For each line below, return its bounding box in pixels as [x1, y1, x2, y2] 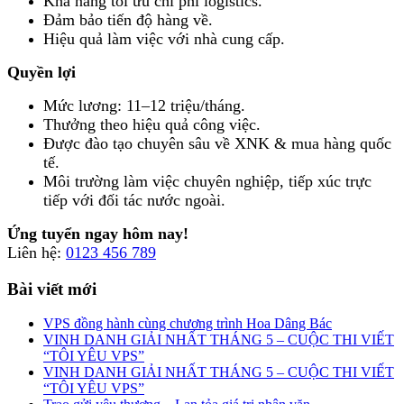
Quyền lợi [7, 62, 76, 81]
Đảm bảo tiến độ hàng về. [43, 10, 213, 29]
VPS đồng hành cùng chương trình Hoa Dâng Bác [43, 316, 332, 332]
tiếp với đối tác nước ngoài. [43, 190, 225, 209]
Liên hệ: [7, 243, 66, 262]
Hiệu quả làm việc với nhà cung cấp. [43, 29, 285, 48]
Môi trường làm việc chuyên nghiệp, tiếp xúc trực [43, 171, 372, 190]
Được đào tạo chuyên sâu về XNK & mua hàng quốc [43, 133, 391, 152]
